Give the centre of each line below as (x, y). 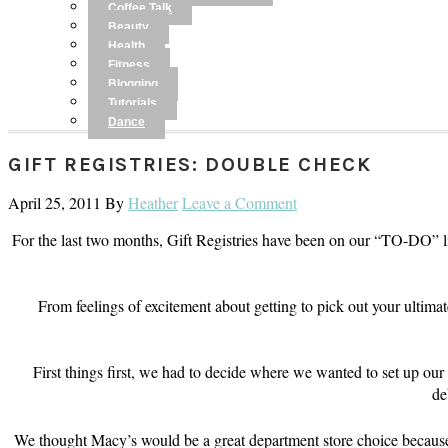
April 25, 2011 (54, 202)
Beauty (128, 27)
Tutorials (132, 103)
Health (126, 46)
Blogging (133, 84)
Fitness (129, 65)
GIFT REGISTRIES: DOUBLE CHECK (190, 164)
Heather (153, 202)
